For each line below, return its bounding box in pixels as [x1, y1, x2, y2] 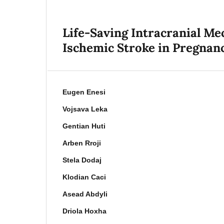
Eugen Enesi [62, 87, 106, 96]
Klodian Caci [62, 172, 106, 181]
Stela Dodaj [62, 155, 102, 164]
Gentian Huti [62, 121, 106, 130]
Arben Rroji [62, 138, 101, 147]
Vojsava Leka [62, 104, 108, 113]
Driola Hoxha [62, 206, 107, 215]
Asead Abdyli [62, 189, 108, 198]
